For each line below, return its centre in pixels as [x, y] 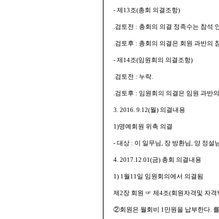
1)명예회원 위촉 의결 [143, 126]
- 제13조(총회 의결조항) [147, 10]
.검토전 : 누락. [133, 77]
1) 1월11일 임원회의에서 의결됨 [158, 176]
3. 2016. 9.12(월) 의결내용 [149, 110]
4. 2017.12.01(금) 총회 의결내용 [157, 160]
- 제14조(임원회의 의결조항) [153, 60]
